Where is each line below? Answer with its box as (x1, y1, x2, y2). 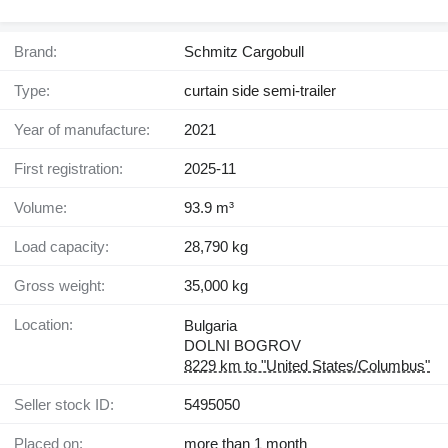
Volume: (23, 199, 67, 217)
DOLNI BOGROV (184, 337, 301, 355)
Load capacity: (22, 238, 109, 256)
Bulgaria (184, 317, 237, 335)
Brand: (24, 43, 57, 61)
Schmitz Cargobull (184, 43, 304, 61)
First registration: (23, 160, 123, 178)
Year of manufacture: (23, 121, 150, 139)
